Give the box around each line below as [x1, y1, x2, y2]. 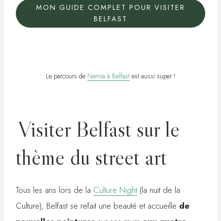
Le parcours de [46, 71, 87, 81]
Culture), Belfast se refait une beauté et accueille [16, 199, 179, 212]
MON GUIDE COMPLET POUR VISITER [36, 2, 185, 13]
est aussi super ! [130, 71, 175, 81]
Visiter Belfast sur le [18, 115, 180, 143]
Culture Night [93, 184, 137, 196]
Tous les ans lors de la [16, 184, 93, 196]
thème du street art [16, 143, 167, 171]
